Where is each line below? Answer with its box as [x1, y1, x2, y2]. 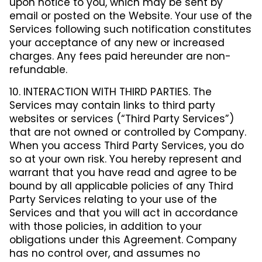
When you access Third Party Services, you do [9, 138, 244, 153]
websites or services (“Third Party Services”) [9, 111, 234, 126]
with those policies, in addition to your [9, 219, 202, 233]
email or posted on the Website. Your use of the [9, 8, 252, 23]
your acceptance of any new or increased [9, 35, 225, 50]
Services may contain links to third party [9, 98, 215, 112]
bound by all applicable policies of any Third [9, 178, 233, 193]
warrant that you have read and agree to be [9, 165, 237, 180]
